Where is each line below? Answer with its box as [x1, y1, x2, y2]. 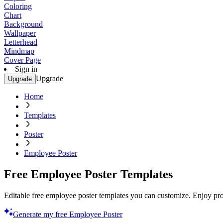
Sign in [15, 65, 37, 73]
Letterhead [4, 38, 37, 46]
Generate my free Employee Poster [13, 210, 122, 219]
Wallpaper [4, 29, 36, 37]
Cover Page [4, 56, 41, 64]
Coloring [4, 2, 32, 10]
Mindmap [4, 47, 34, 55]
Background [4, 20, 43, 28]
